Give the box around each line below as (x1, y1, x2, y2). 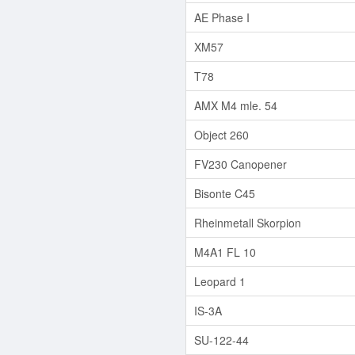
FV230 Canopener (194, 155, 287, 172)
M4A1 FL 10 (194, 243, 256, 260)
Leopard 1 (194, 273, 246, 289)
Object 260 (194, 126, 249, 143)
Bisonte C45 (194, 185, 255, 201)
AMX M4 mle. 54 (194, 97, 277, 113)
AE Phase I (194, 9, 250, 25)
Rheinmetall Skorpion (194, 214, 301, 231)
